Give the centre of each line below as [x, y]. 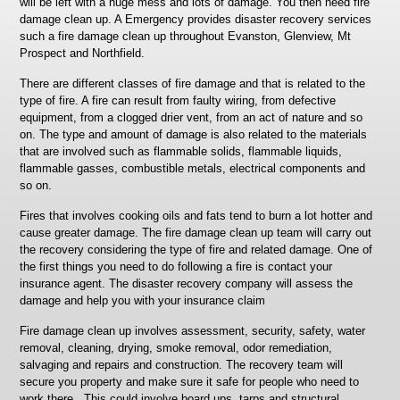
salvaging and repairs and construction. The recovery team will [182, 365]
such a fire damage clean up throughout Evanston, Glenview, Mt [186, 36]
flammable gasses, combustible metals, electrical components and [193, 168]
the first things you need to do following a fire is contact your [176, 267]
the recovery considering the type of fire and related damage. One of [196, 250]
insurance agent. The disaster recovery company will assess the [187, 283]
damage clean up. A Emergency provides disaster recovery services [196, 19]
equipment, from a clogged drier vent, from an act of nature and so [192, 117]
